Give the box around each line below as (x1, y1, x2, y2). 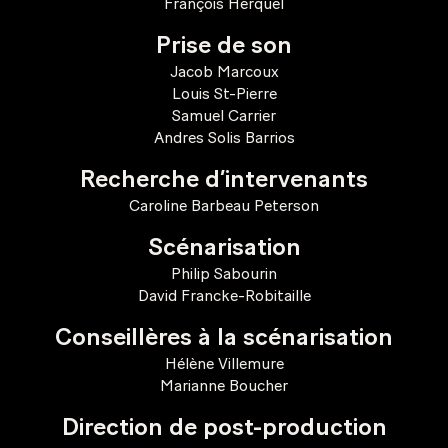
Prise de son (156, 34, 292, 58)
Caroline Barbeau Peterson (129, 196, 319, 215)
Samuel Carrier (172, 106, 276, 125)
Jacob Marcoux (169, 62, 279, 81)
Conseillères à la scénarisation (55, 326, 393, 350)
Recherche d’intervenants (80, 168, 368, 192)
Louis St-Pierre (171, 84, 277, 103)
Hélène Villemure (164, 354, 284, 373)
